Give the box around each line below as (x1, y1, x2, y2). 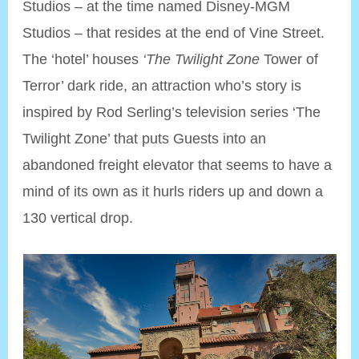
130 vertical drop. (22, 209, 134, 227)
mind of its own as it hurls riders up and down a (22, 183, 324, 200)
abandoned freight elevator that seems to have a (22, 156, 333, 174)
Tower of (260, 50, 319, 68)
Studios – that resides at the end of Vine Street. (22, 24, 325, 42)
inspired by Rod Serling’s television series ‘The (22, 103, 321, 121)
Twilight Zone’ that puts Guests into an (22, 130, 267, 147)
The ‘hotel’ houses (22, 50, 143, 68)
